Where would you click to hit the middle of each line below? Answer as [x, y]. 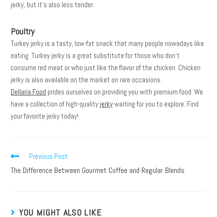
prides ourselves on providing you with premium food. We [125, 92]
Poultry [23, 31]
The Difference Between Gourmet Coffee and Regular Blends [98, 170]
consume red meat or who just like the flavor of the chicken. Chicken [106, 67]
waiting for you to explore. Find [156, 104]
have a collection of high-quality [55, 104]
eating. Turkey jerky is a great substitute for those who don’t [95, 55]
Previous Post [49, 156]
